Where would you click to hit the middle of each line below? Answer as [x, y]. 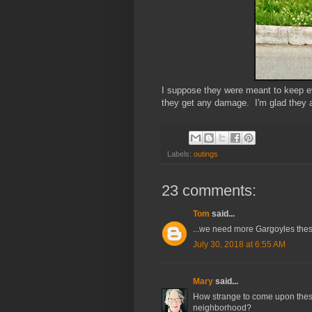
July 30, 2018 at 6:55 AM [239, 244]
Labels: [180, 154]
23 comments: [209, 190]
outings [206, 154]
